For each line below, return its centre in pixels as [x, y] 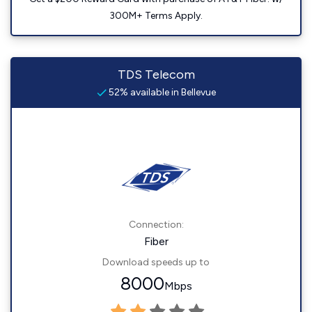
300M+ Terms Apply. [156, 16]
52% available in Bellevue [161, 92]
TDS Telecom [156, 75]
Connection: [156, 225]
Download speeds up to [156, 262]
